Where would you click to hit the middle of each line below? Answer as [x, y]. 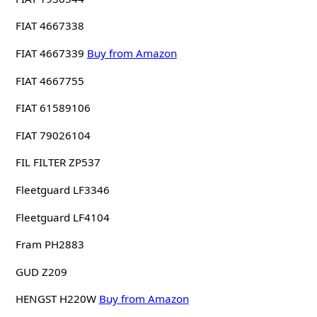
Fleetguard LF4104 [62, 217]
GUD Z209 [41, 271]
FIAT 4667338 [50, 26]
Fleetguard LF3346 [62, 190]
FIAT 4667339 [50, 53]
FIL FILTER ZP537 [58, 162]
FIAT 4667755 [50, 80]
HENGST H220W [56, 299]
